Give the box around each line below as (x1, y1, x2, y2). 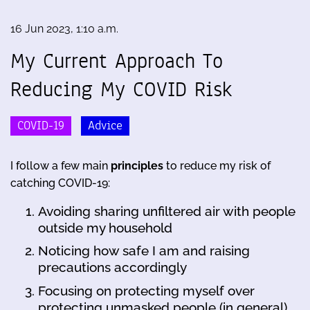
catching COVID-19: (10, 176, 110, 190)
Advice (88, 116, 122, 134)
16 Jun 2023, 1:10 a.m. (10, 22, 118, 36)
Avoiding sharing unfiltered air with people (38, 203, 295, 219)
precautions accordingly (38, 259, 187, 275)
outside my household (38, 219, 172, 235)
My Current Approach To (10, 46, 223, 76)
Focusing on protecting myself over (38, 282, 255, 298)
